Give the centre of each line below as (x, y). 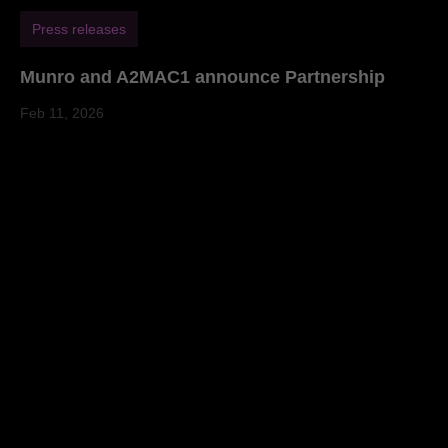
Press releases (79, 28)
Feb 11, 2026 (62, 112)
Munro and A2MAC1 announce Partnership (202, 76)
